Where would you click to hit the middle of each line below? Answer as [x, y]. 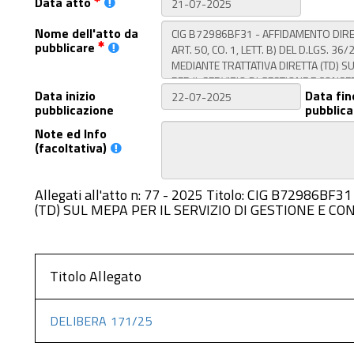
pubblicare [66, 47]
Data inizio [65, 96]
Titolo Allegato [96, 276]
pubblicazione [74, 110]
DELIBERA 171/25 [101, 321]
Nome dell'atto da [87, 33]
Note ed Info [71, 134]
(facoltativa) [71, 148]
